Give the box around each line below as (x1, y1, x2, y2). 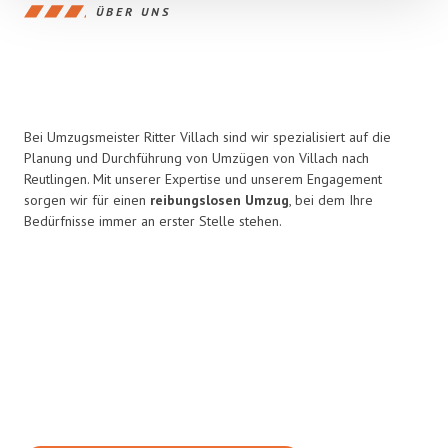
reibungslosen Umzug (150, 191, 289, 209)
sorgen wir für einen (24, 191, 150, 209)
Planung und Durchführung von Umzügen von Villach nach (24, 149, 369, 167)
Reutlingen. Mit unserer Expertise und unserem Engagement (24, 170, 382, 188)
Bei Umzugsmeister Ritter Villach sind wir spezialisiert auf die (24, 128, 391, 146)
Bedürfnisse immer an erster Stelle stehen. (24, 212, 282, 230)
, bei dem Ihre (289, 191, 373, 209)
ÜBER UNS (96, 3, 171, 19)
